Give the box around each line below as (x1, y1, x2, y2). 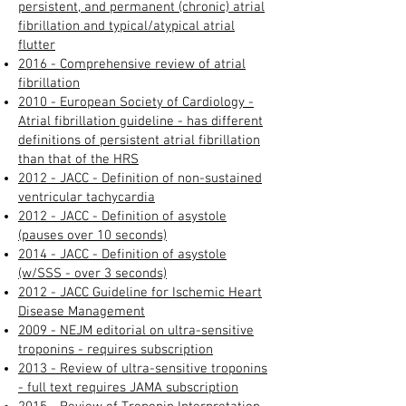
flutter (18, 36, 55, 53)
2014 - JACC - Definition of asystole (18, 246, 227, 263)
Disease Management (18, 303, 145, 320)
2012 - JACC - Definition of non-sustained (18, 169, 262, 187)
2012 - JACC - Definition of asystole (18, 208, 227, 225)
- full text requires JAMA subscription (18, 379, 238, 396)
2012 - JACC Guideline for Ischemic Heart (18, 284, 262, 301)
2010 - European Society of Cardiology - (18, 93, 254, 111)
